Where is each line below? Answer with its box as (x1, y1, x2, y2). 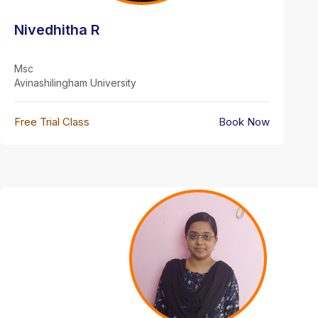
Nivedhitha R (14, 21, 100, 39)
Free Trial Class (14, 115, 89, 129)
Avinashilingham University (14, 77, 136, 89)
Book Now (219, 115, 270, 129)
